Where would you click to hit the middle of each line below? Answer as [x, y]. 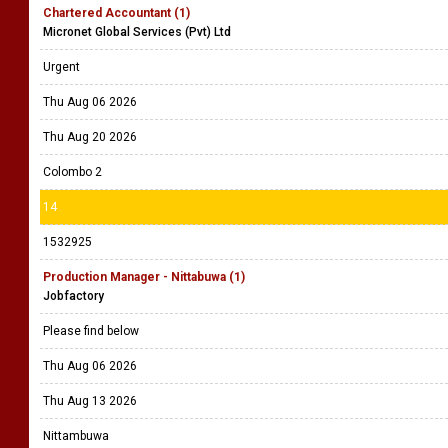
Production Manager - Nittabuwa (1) [144, 277]
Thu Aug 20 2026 [90, 137]
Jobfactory [73, 296]
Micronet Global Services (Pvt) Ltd [137, 32]
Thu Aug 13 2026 [90, 401]
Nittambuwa [76, 436]
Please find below [94, 331]
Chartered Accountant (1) [116, 13]
